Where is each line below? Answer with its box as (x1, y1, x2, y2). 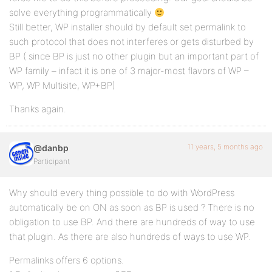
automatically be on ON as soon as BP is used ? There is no (9, 202, 254, 213)
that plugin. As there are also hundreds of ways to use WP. (9, 231, 251, 242)
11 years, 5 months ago (188, 142, 263, 151)
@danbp (33, 143, 69, 153)
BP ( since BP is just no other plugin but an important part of (9, 50, 259, 62)
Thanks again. (9, 103, 66, 115)
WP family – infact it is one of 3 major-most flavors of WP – (9, 65, 249, 76)
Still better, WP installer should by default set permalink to (9, 21, 246, 33)
